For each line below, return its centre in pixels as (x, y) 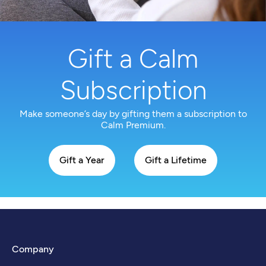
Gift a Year (82, 160)
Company (33, 249)
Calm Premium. (133, 125)
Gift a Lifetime (175, 160)
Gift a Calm (133, 58)
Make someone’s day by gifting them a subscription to (133, 113)
